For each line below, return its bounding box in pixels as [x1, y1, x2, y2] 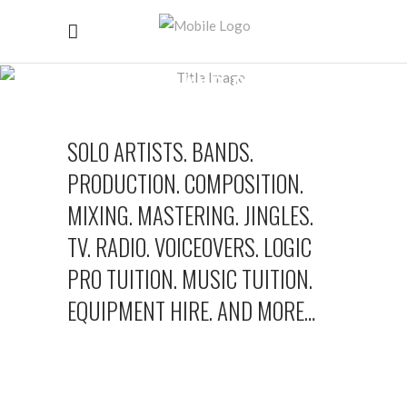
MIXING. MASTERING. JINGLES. [67, 197, 313, 232]
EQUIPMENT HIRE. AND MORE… [67, 293, 315, 327]
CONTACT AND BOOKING [83, 66, 324, 108]
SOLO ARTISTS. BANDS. [67, 134, 253, 168]
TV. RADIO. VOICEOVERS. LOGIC [67, 229, 312, 263]
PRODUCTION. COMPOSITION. [67, 165, 303, 200]
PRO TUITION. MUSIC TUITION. [67, 261, 313, 295]
